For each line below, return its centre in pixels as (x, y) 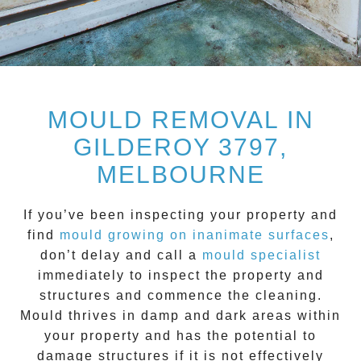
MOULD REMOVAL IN (180, 120)
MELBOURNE (180, 175)
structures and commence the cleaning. (180, 296)
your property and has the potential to (180, 336)
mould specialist (261, 255)
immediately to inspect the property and (180, 276)
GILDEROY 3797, (180, 147)
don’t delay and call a (121, 255)
